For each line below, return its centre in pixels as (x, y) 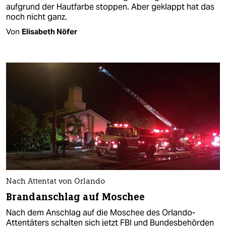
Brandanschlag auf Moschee (76, 197)
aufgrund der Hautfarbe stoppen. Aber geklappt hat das (110, 7)
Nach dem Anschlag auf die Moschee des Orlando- (101, 212)
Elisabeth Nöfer (49, 32)
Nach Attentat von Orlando (55, 182)
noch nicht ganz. (37, 17)
